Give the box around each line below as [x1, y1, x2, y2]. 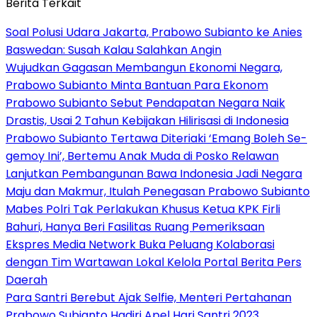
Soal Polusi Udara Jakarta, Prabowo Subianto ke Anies [6, 24, 302, 41]
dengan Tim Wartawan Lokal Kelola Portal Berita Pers [6, 254, 301, 271]
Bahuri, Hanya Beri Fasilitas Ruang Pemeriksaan [6, 219, 265, 236]
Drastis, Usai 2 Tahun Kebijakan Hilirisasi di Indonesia [6, 113, 289, 129]
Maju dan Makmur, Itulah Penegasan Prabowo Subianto [6, 183, 310, 200]
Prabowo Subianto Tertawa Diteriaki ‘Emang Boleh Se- [6, 130, 307, 147]
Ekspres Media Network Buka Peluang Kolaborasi [6, 236, 275, 253]
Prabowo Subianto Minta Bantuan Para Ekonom [6, 77, 268, 94]
